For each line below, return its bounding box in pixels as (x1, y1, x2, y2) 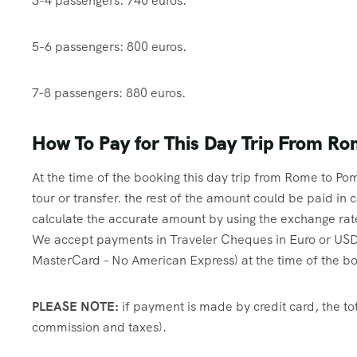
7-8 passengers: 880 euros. (32, 84, 186, 102)
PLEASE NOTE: (32, 298, 119, 316)
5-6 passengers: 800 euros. (32, 38, 186, 56)
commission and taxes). (32, 319, 167, 336)
